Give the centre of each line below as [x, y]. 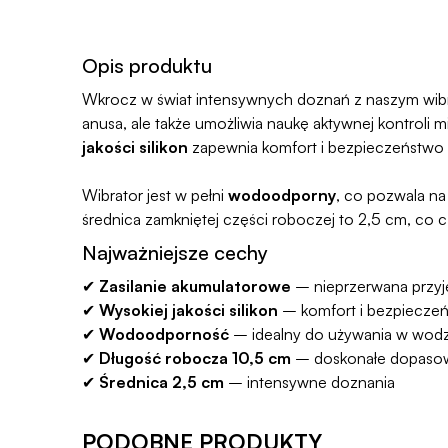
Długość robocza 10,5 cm [195, 357]
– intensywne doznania [309, 381]
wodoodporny [282, 194]
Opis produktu [147, 65]
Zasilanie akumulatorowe [195, 285]
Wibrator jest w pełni [155, 194]
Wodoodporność [164, 333]
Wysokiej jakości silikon [188, 309]
